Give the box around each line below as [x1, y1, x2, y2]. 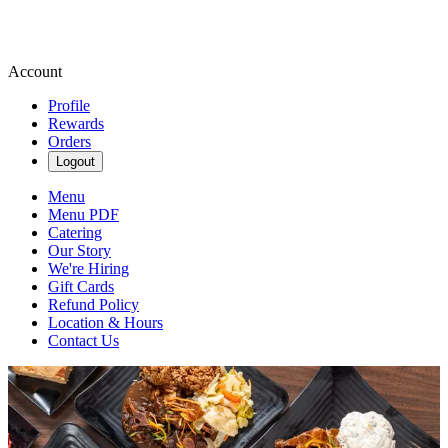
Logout [56, 154, 95, 169]
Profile [48, 97, 90, 114]
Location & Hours [48, 314, 163, 331]
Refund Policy [48, 296, 139, 313]
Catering [48, 224, 102, 241]
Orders [48, 133, 91, 150]
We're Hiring [48, 260, 129, 277]
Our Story [48, 242, 111, 259]
